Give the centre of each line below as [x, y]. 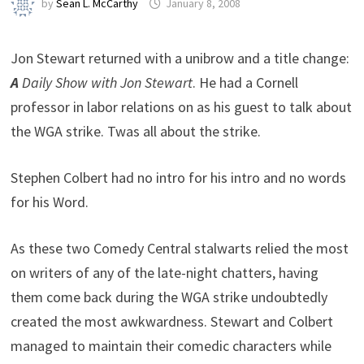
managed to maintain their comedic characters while [171, 346]
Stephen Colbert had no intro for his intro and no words [179, 178]
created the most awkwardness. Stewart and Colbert [172, 321]
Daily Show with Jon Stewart [106, 82]
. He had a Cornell [246, 82]
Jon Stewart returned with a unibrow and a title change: [180, 58]
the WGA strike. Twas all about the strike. [136, 131]
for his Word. [50, 202]
